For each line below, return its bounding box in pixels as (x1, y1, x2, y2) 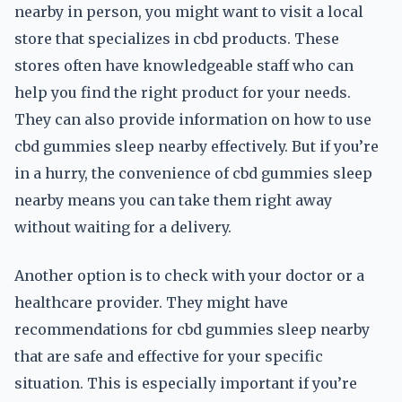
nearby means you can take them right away (14, 191, 332, 209)
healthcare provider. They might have (14, 293, 288, 311)
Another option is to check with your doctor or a (14, 267, 364, 284)
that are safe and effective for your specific (14, 347, 323, 365)
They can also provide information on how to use (14, 110, 371, 128)
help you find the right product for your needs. (14, 83, 351, 101)
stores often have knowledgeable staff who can (14, 57, 354, 74)
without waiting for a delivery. (14, 218, 232, 236)
